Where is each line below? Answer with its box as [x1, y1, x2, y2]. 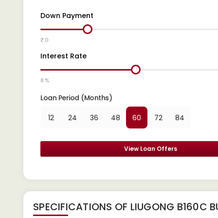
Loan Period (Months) [40, 93, 112, 103]
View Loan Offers [124, 145, 178, 153]
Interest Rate [40, 51, 87, 61]
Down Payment [40, 11, 93, 20]
